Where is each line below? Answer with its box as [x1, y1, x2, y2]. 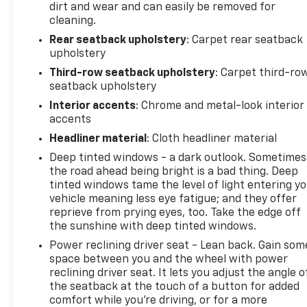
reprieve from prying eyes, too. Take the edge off [49, 207, 302, 219]
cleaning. [49, 15, 97, 27]
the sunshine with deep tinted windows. [49, 221, 257, 232]
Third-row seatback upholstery [49, 67, 216, 79]
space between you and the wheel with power [49, 254, 288, 265]
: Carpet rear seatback [186, 34, 304, 46]
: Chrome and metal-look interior [136, 100, 305, 112]
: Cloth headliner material [147, 133, 278, 145]
